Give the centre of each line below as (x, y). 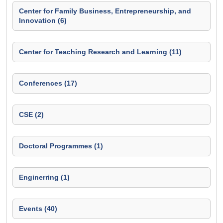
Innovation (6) (43, 20)
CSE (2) (31, 114)
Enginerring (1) (44, 177)
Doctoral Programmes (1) (61, 146)
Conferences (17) (48, 83)
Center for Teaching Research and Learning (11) (100, 52)
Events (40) (38, 209)
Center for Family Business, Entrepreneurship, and (105, 11)
